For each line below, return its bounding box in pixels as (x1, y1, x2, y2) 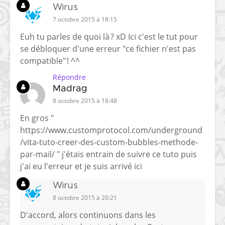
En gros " (20, 113, 54, 124)
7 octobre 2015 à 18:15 (53, 15, 117, 24)
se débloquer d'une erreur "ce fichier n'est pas (20, 43, 196, 55)
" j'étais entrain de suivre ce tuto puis (55, 149, 197, 160)
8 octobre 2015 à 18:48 (53, 96, 117, 105)
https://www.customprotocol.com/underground (20, 125, 202, 136)
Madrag (53, 84, 87, 94)
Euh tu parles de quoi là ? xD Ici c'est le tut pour (20, 31, 198, 43)
